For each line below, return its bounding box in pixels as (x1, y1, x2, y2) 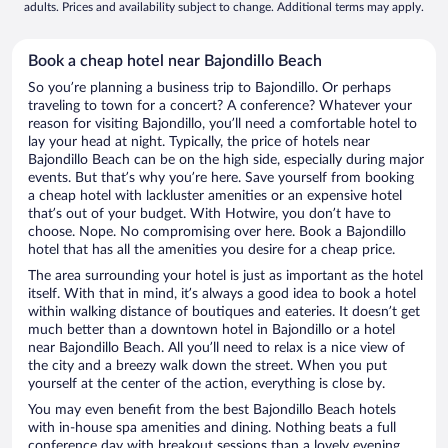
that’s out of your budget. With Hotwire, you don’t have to (28, 207, 391, 222)
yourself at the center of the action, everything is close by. (28, 377, 385, 392)
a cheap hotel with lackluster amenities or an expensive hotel (28, 189, 402, 204)
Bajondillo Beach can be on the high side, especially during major (28, 153, 424, 168)
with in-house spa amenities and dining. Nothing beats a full (28, 421, 396, 436)
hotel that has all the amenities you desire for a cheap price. (28, 243, 395, 258)
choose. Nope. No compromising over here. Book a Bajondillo (28, 225, 406, 240)
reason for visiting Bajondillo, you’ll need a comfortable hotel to (28, 117, 417, 132)
